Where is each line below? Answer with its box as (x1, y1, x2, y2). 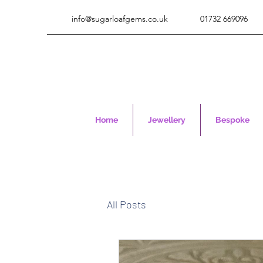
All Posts (107, 197, 146, 211)
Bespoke (215, 115, 249, 124)
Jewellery (148, 115, 186, 124)
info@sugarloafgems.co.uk (71, 14, 168, 24)
